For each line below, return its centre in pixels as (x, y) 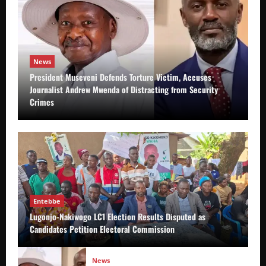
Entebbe (47, 201)
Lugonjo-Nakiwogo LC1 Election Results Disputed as (118, 216)
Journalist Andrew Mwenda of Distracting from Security (124, 89)
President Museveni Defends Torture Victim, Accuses (121, 77)
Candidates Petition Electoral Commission (102, 229)
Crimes (42, 102)
